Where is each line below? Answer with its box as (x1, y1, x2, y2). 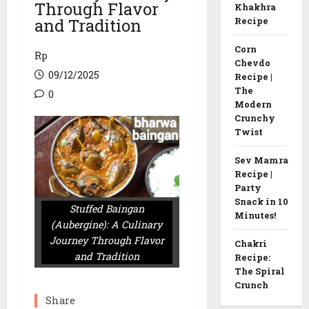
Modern (234, 98, 272, 110)
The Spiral (234, 265, 285, 277)
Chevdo (234, 57, 270, 68)
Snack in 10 (234, 195, 288, 207)
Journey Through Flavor (49, 233, 164, 247)
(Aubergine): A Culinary (51, 217, 163, 231)
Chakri (234, 237, 267, 249)
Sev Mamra (234, 154, 288, 166)
